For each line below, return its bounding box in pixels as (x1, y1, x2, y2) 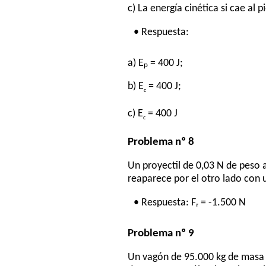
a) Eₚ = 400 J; (128, 58, 183, 68)
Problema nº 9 (128, 227, 195, 239)
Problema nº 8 (128, 136, 195, 148)
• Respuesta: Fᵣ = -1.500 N (134, 197, 246, 208)
